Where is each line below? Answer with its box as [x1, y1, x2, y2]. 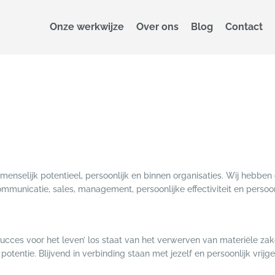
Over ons [136, 21, 179, 33]
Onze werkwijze [49, 21, 124, 33]
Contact [225, 21, 263, 33]
